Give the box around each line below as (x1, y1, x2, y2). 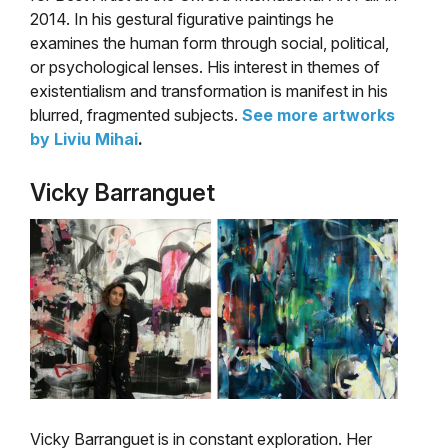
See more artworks (242, 104, 395, 125)
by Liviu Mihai (30, 128, 138, 149)
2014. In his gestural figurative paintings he (30, 8, 334, 29)
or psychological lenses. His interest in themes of (30, 56, 380, 77)
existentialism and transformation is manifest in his (30, 80, 388, 101)
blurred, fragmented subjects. (30, 104, 242, 125)
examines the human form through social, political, (30, 32, 389, 53)
